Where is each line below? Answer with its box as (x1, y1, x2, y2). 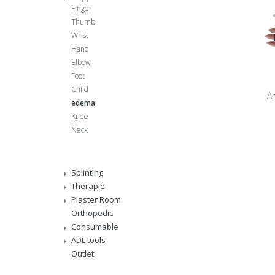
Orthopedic (71, 207, 113, 219)
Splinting (71, 167, 103, 178)
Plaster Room (71, 194, 121, 205)
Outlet (71, 248, 94, 259)
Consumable (71, 221, 118, 232)
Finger (71, 3, 92, 14)
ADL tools (71, 234, 106, 246)
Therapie (71, 180, 105, 192)
